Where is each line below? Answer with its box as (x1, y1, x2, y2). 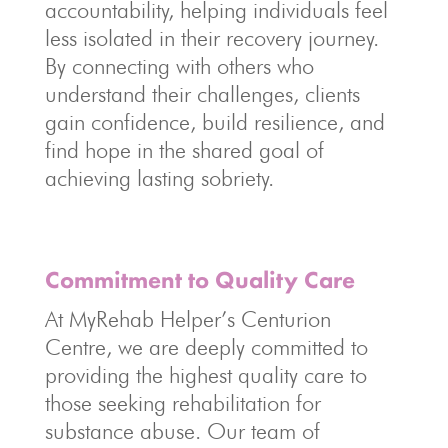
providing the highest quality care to (44, 362, 367, 388)
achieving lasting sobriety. (44, 165, 274, 191)
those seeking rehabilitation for (44, 390, 321, 416)
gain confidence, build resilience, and (44, 109, 385, 135)
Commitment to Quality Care (44, 264, 355, 295)
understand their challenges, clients (44, 81, 360, 107)
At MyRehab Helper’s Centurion (44, 306, 331, 332)
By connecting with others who (44, 53, 314, 79)
